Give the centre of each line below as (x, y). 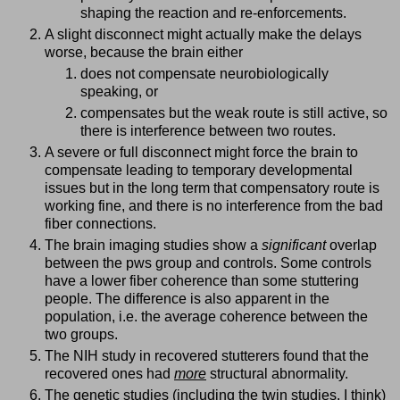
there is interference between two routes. (208, 130)
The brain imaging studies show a (153, 245)
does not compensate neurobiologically (204, 74)
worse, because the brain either (144, 53)
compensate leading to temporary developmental (199, 170)
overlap (351, 245)
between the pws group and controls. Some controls (208, 262)
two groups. (81, 334)
